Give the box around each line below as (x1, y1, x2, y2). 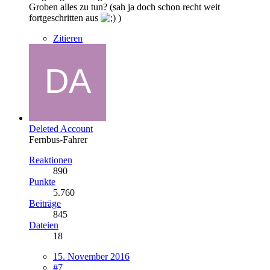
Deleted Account (29, 123, 93, 134)
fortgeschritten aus (29, 12, 101, 23)
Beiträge (29, 198, 61, 209)
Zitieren (53, 33, 83, 43)
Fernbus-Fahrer (29, 134, 87, 145)
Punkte (29, 176, 55, 187)
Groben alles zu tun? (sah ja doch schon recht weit (29, 1, 220, 12)
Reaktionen (29, 154, 72, 165)
